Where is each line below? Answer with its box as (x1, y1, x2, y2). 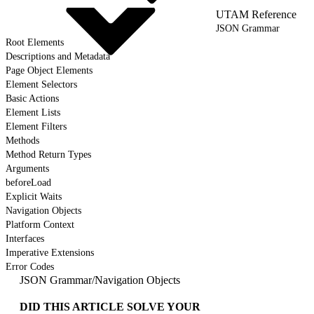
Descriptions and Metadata (6, 50, 110, 62)
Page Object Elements (6, 64, 93, 76)
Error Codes (6, 261, 54, 272)
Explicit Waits (6, 191, 62, 202)
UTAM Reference (216, 8, 296, 20)
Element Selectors (6, 78, 77, 90)
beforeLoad (6, 177, 51, 188)
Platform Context (6, 219, 74, 230)
